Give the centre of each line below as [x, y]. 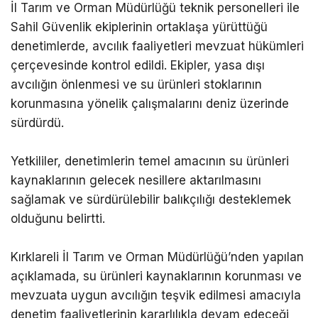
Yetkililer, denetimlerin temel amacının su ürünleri [150, 161]
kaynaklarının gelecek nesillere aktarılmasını [136, 180]
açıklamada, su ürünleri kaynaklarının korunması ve [156, 276]
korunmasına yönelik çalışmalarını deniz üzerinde [150, 103]
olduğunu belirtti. [58, 218]
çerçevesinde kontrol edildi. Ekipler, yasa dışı [138, 65]
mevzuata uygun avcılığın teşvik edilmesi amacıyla [156, 295]
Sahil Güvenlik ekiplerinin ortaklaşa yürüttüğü [139, 27]
